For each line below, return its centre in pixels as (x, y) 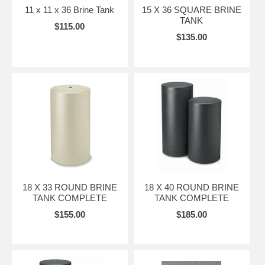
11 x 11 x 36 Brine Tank (70, 10)
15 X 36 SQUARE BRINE (191, 10)
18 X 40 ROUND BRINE (191, 187)
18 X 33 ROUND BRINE (70, 187)
